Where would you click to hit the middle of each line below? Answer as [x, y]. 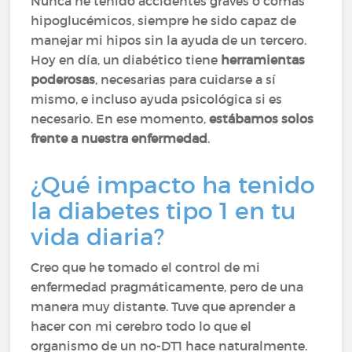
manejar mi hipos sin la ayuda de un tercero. [169, 40]
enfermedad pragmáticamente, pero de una [167, 287]
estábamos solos [262, 119]
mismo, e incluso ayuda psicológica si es [157, 99]
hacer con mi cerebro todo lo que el [141, 326]
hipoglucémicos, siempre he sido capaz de [164, 20]
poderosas [63, 79]
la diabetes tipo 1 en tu [164, 211]
